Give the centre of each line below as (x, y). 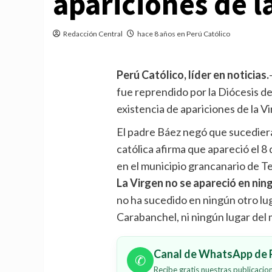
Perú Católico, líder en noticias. (193, 74)
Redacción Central (93, 33)
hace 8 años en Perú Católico (184, 33)
